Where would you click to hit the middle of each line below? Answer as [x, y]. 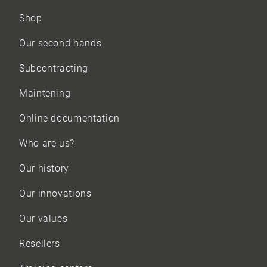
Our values [44, 219]
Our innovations [55, 194]
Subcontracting [54, 69]
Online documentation [69, 119]
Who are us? [47, 144]
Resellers [40, 244]
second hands [70, 44]
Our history [44, 169]
